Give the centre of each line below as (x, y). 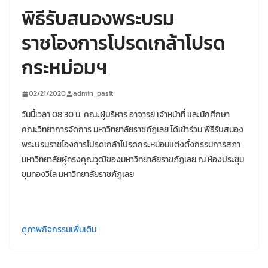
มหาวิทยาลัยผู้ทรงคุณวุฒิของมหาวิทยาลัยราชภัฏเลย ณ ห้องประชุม (133, 160)
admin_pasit (93, 94)
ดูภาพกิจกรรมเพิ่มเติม (59, 230)
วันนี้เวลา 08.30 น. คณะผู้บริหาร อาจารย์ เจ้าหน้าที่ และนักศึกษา (126, 115)
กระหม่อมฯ (64, 68)
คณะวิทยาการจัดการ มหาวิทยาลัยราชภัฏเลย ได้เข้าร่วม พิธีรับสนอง (133, 130)
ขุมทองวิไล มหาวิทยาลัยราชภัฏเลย (78, 175)
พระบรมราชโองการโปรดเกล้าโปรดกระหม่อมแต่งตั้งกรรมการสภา (131, 145)
